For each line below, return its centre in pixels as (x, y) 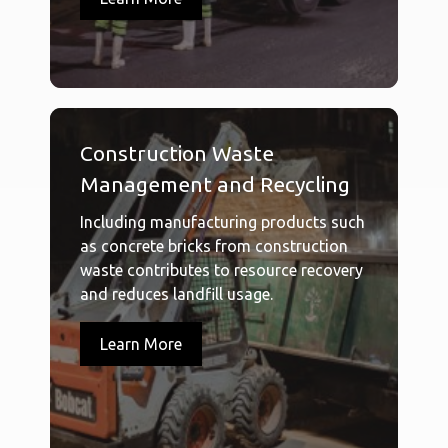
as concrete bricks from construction (214, 246)
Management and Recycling (215, 184)
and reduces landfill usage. (176, 294)
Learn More (141, 344)
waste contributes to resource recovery (221, 270)
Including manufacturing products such (222, 222)
